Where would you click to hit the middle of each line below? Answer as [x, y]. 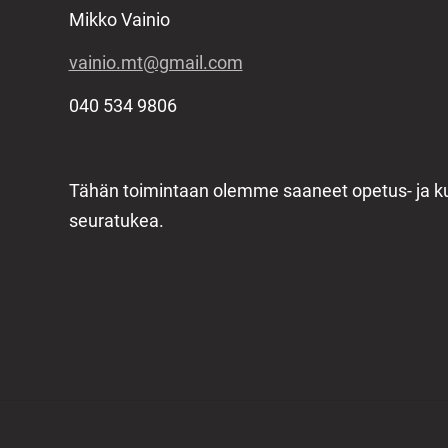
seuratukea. [116, 221]
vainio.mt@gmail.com [155, 62]
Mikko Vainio [119, 20]
